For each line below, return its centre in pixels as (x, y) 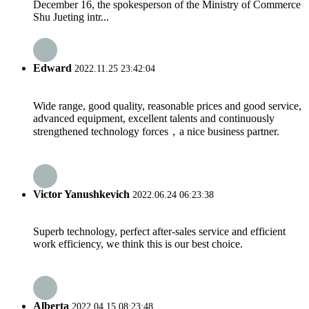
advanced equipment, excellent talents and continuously (154, 118)
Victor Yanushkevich (81, 194)
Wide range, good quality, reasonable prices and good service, (167, 106)
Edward (52, 68)
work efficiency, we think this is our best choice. (138, 244)
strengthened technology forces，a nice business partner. (156, 131)
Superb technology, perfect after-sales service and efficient (159, 232)
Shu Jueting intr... (71, 17)
